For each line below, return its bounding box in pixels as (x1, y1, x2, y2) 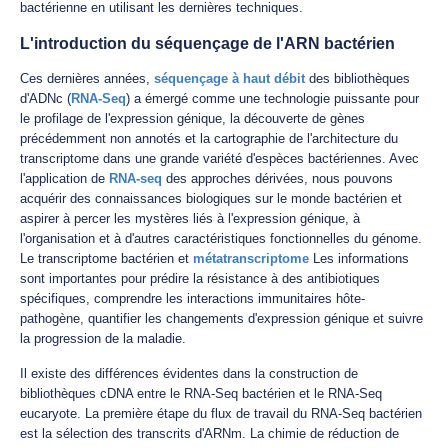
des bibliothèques (305, 71, 410, 86)
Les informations (309, 251, 409, 266)
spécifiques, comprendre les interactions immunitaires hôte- (20, 291, 365, 306)
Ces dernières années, (20, 71, 150, 86)
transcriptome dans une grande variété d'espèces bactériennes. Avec (20, 151, 419, 166)
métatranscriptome (193, 251, 309, 266)
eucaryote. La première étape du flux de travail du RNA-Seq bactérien (20, 406, 422, 421)
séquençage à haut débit (150, 71, 305, 86)
